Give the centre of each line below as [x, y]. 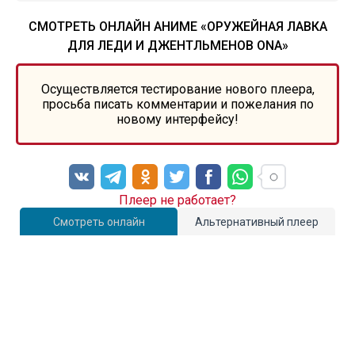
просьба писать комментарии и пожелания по [177, 104]
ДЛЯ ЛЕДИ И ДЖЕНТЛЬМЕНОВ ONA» [177, 46]
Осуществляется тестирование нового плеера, [177, 89]
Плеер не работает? [177, 200]
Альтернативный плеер [256, 222]
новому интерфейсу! [177, 119]
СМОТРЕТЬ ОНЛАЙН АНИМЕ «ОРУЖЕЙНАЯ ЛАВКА [177, 27]
